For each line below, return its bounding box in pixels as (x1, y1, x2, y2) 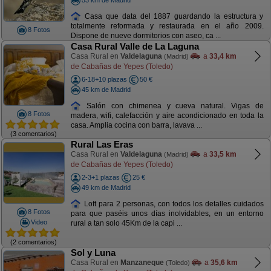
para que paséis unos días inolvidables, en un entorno (70, 209, 264, 218)
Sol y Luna (70, 247, 116, 258)
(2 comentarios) (10, 238, 57, 246)
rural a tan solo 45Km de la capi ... (70, 219, 182, 228)
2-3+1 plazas (81, 174, 120, 181)
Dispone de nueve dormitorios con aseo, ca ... (70, 31, 221, 41)
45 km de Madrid (81, 85, 131, 93)
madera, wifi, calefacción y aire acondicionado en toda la (70, 111, 264, 120)
